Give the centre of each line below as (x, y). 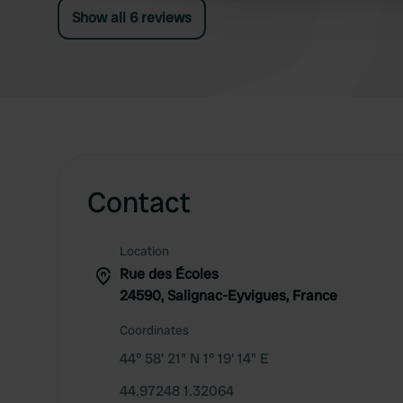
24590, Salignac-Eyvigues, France (228, 296)
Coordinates (154, 330)
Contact (139, 202)
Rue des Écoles (169, 274)
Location (144, 251)
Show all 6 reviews (132, 18)
